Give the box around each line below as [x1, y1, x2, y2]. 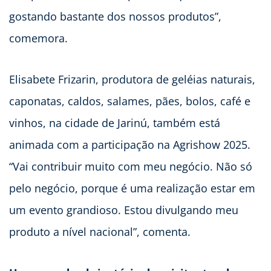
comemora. [9, 31, 68, 46]
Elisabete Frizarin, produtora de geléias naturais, [9, 72, 255, 87]
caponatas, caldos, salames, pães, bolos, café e [9, 94, 250, 109]
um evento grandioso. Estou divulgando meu [9, 203, 238, 218]
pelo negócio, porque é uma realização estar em [9, 181, 255, 196]
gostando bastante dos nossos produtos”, [9, 9, 221, 24]
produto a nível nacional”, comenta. [9, 224, 191, 240]
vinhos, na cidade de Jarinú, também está [9, 116, 220, 131]
